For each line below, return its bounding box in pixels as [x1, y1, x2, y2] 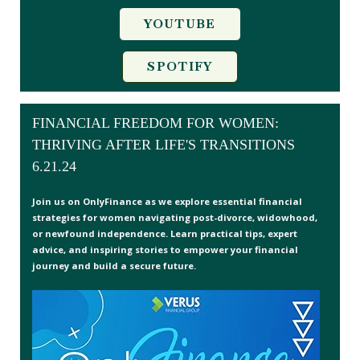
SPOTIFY [147, 58, 213, 75]
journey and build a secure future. [32, 259, 196, 272]
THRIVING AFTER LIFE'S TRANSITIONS [32, 136, 295, 153]
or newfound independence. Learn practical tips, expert [32, 227, 297, 239]
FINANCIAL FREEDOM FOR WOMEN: [32, 114, 279, 131]
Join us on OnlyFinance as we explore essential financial [32, 194, 302, 207]
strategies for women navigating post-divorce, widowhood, [32, 211, 317, 223]
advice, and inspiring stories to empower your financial [32, 243, 298, 256]
